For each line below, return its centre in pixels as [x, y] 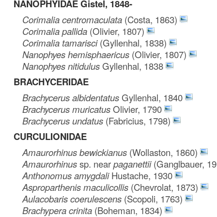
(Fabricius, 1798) [138, 120]
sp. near [95, 163]
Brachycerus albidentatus [72, 97]
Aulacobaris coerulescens [73, 198]
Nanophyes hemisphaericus [77, 54]
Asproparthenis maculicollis [77, 187]
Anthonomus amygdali [67, 175]
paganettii [134, 163]
